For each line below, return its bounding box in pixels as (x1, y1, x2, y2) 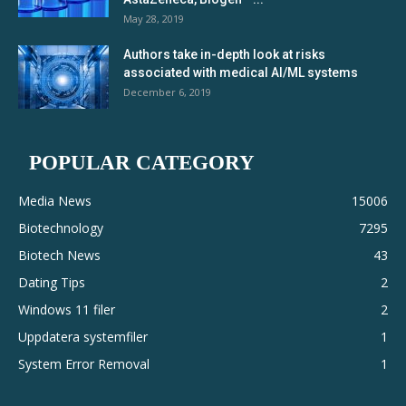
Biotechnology (18, 219, 103, 237)
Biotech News (18, 246, 101, 264)
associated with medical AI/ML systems (123, 65, 358, 80)
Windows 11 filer (18, 301, 115, 318)
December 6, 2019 (123, 85, 211, 99)
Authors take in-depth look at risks (123, 47, 325, 62)
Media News (18, 192, 92, 209)
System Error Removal (18, 355, 150, 372)
